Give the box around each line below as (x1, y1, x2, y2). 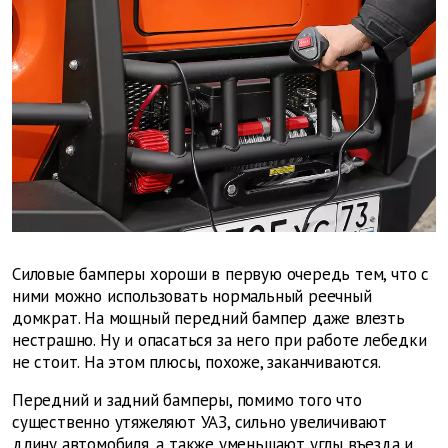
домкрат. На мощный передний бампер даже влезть (12, 306, 405, 329)
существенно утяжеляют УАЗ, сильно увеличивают (12, 410, 387, 433)
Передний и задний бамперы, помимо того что (12, 388, 362, 411)
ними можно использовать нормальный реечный (12, 284, 372, 307)
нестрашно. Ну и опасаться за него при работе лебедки (12, 328, 427, 351)
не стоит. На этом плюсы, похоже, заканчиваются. (12, 350, 381, 373)
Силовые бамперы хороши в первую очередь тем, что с (12, 262, 429, 285)
